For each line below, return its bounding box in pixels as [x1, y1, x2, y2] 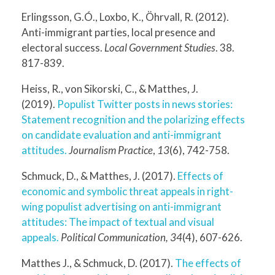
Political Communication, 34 [61, 230, 182, 244]
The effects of [175, 256, 241, 269]
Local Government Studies [104, 41, 215, 54]
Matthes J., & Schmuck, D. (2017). [21, 256, 175, 269]
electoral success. [21, 41, 104, 54]
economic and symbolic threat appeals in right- [21, 184, 233, 198]
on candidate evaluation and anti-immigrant [21, 128, 222, 141]
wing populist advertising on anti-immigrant [21, 199, 222, 213]
